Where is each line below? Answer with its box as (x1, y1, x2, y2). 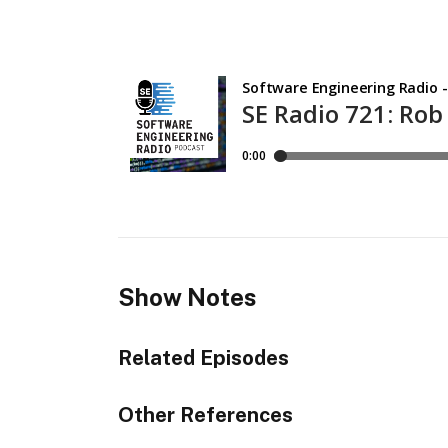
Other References (117, 402, 293, 428)
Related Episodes (117, 344, 289, 370)
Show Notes (117, 282, 257, 311)
